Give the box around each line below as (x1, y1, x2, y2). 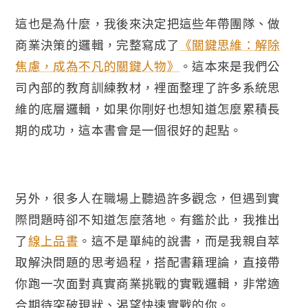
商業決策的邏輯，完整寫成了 (15, 36, 179, 53)
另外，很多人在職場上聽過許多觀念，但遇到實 (15, 189, 280, 206)
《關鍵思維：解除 (179, 36, 280, 53)
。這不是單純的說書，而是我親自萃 (78, 232, 280, 249)
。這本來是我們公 (179, 57, 280, 74)
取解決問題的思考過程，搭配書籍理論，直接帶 (15, 253, 280, 270)
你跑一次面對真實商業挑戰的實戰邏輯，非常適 (15, 274, 280, 291)
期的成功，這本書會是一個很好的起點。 (15, 121, 243, 138)
